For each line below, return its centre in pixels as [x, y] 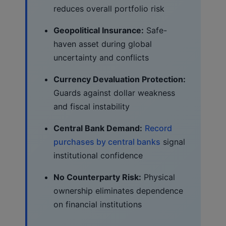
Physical [158, 177]
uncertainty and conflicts [101, 57]
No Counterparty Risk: [97, 177]
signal [173, 142]
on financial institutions [98, 204]
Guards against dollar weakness [114, 93]
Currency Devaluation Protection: [120, 79]
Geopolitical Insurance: [99, 30]
